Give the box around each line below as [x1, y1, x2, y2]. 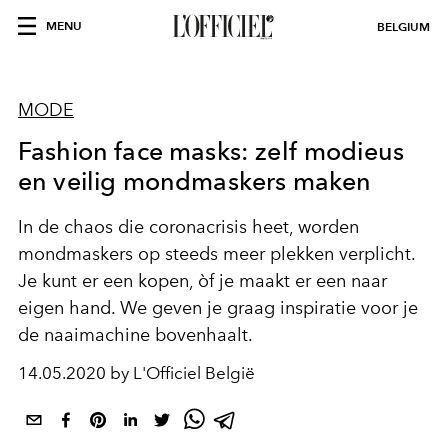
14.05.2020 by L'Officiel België [18, 363, 255, 383]
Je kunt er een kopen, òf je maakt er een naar [18, 270, 387, 292]
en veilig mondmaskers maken [18, 166, 372, 196]
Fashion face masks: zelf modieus [18, 136, 405, 166]
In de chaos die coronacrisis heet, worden [18, 216, 359, 238]
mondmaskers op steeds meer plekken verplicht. [18, 243, 415, 265]
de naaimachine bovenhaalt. [18, 324, 253, 346]
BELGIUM [377, 19, 430, 34]
